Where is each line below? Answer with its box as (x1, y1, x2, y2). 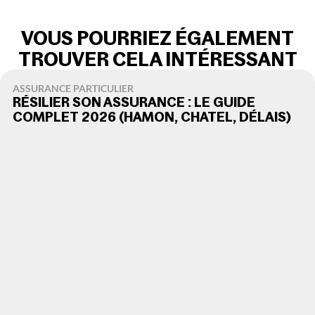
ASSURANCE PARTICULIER (13, 82, 134, 95)
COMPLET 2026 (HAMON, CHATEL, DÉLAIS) (13, 109, 291, 125)
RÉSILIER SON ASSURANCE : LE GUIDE (13, 94, 255, 110)
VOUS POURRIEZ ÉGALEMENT (21, 27, 294, 50)
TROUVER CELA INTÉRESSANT (18, 48, 297, 71)
